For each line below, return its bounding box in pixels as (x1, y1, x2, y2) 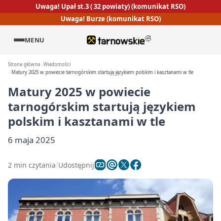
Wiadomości (43, 61, 71, 68)
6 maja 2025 (8, 134, 55, 146)
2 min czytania (8, 160, 56, 170)
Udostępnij (58, 160, 94, 170)
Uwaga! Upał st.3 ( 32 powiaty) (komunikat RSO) (36, 1, 185, 11)
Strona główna (8, 61, 40, 68)
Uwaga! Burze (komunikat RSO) (60, 14, 161, 24)
